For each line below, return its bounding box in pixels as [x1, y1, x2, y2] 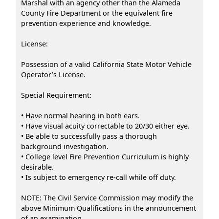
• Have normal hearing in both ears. [21, 110, 140, 120]
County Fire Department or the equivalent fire [21, 8, 173, 18]
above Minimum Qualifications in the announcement [21, 203, 196, 213]
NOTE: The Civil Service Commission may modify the [21, 193, 193, 202]
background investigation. [21, 141, 109, 151]
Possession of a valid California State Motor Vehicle [21, 59, 192, 69]
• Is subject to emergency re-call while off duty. [21, 172, 176, 182]
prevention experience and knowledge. [21, 18, 151, 28]
